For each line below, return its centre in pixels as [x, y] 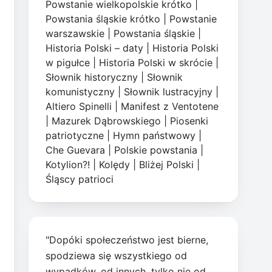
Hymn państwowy [155, 136]
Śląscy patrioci [80, 179]
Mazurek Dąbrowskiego [107, 121]
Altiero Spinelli [79, 107]
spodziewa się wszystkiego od [117, 256]
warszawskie [75, 34]
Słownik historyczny [92, 77]
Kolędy [115, 165]
